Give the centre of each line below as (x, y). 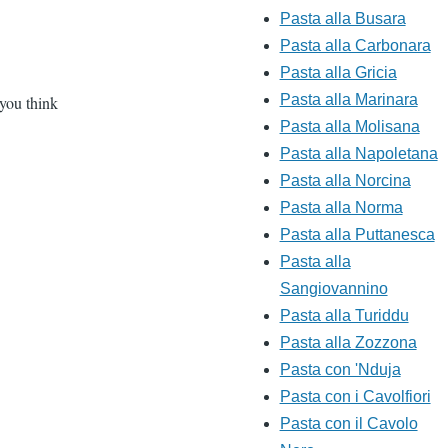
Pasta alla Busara (342, 19)
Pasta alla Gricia (338, 73)
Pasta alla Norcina (345, 181)
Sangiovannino (333, 289)
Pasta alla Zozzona (348, 343)
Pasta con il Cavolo (348, 424)
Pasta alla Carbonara (355, 46)
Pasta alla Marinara (348, 100)
